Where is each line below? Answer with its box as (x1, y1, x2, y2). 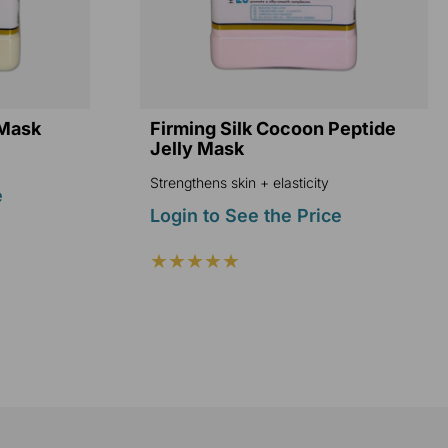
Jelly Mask (149, 137, 244, 159)
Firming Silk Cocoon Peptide (149, 117, 396, 139)
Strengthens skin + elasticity (149, 173, 329, 191)
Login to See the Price (149, 204, 342, 226)
